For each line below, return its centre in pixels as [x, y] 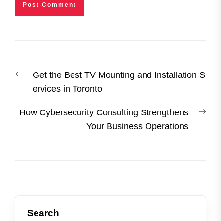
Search [43, 213]
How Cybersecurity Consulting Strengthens [104, 112]
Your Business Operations [137, 126]
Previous [32, 74]
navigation [48, 81]
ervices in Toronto [67, 89]
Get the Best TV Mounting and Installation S [119, 75]
